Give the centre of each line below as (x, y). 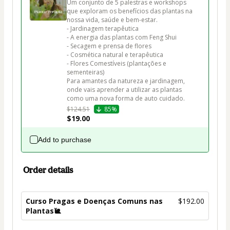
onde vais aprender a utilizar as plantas (125, 90)
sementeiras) (85, 72)
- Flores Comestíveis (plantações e (117, 64)
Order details (48, 170)
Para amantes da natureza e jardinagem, (127, 81)
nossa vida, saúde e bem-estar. (112, 20)
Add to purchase (65, 140)
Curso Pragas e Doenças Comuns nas (94, 201)
